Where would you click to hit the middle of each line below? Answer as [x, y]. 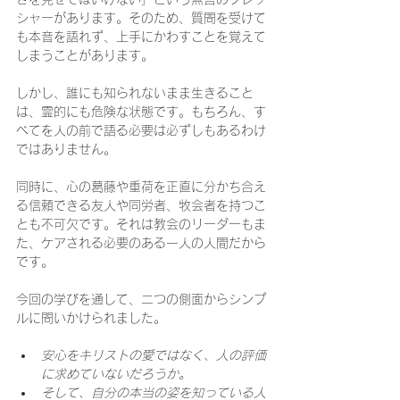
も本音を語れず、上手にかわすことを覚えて [141, 37]
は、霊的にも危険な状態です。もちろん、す [141, 112]
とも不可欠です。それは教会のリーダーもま [141, 224]
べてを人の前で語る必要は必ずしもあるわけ [141, 130]
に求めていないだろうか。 [116, 374]
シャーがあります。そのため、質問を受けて [141, 18]
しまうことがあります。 [85, 55]
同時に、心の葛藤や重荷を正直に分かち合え [141, 187]
